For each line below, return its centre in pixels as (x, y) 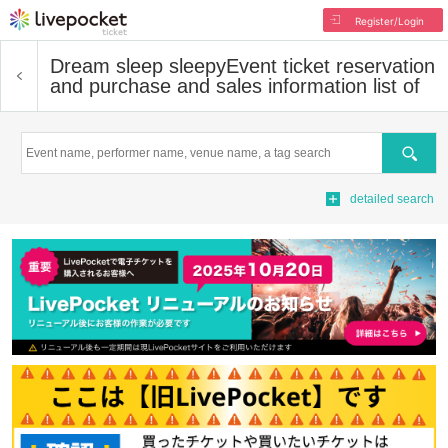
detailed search (392, 199)
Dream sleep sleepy (138, 66)
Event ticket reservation (330, 66)
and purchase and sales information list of (235, 86)
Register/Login (389, 21)
